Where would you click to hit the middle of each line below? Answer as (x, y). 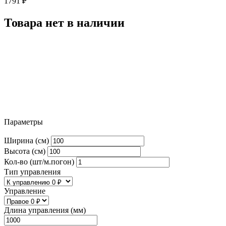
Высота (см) (25, 151)
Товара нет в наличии (64, 22)
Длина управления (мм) (45, 210)
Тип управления (32, 172)
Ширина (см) (26, 141)
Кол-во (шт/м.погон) (39, 162)
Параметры (23, 122)
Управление (25, 191)
